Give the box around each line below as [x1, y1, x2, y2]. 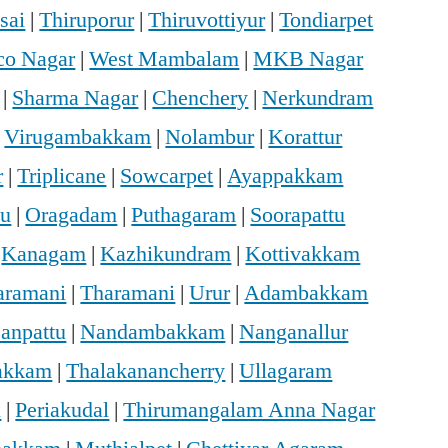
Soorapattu [250, 201, 346, 230]
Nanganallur [239, 318, 349, 347]
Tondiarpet [279, 6, 374, 35]
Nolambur [165, 123, 255, 152]
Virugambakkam [4, 123, 152, 152]
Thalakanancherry [66, 357, 226, 386]
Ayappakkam [227, 162, 344, 191]
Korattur [268, 123, 343, 152]
